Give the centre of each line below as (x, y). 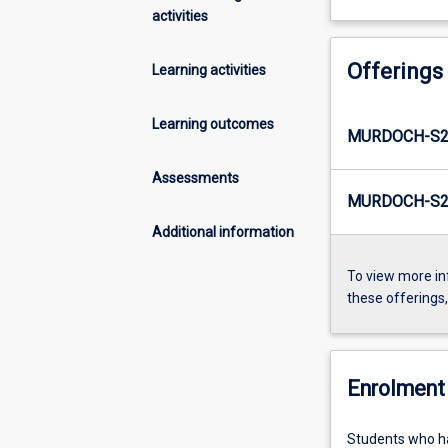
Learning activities (209, 69)
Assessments (195, 177)
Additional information (223, 231)
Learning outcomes (213, 123)
